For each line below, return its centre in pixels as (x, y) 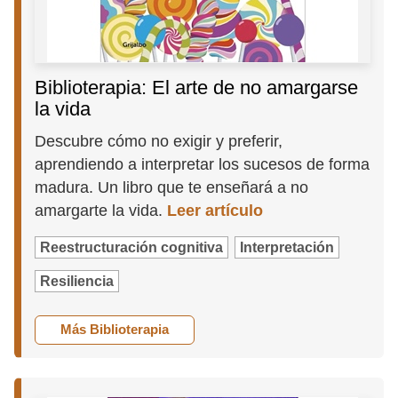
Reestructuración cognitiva (132, 248)
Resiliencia (77, 282)
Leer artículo (215, 211)
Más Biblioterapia (115, 330)
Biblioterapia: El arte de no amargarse (197, 88)
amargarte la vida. (101, 211)
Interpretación (287, 248)
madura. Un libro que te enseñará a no (172, 188)
